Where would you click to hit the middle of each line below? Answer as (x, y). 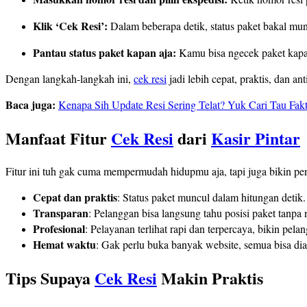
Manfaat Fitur (58, 138)
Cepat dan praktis (75, 197)
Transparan (61, 213)
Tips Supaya (50, 278)
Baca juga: (32, 105)
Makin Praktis (210, 278)
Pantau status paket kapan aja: (105, 53)
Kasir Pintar (256, 138)
